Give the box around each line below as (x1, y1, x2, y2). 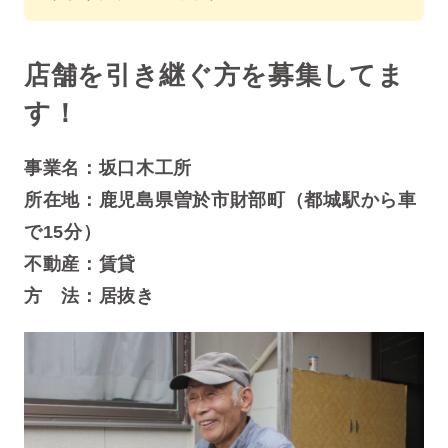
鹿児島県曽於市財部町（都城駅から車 (98, 189, 417, 210)
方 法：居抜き (23, 285, 155, 306)
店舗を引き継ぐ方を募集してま (23, 60, 405, 89)
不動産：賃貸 (23, 253, 137, 274)
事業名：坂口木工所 (23, 157, 193, 178)
